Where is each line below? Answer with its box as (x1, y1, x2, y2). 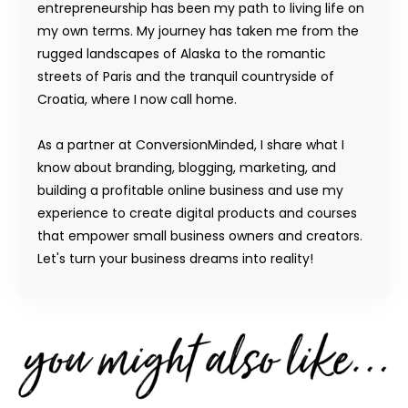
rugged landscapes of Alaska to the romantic (37, 44, 326, 63)
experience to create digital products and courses (37, 203, 357, 222)
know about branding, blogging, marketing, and (37, 158, 336, 177)
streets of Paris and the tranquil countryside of (37, 66, 334, 86)
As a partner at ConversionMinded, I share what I (37, 135, 344, 154)
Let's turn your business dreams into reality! (37, 249, 313, 268)
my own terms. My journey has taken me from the (37, 21, 359, 40)
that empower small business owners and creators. (37, 226, 362, 245)
